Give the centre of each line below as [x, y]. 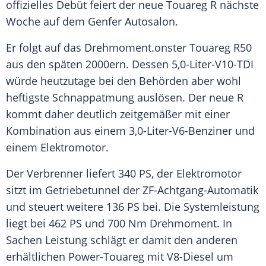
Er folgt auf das [45, 48]
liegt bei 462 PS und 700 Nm [78, 224]
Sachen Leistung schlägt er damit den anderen [122, 240]
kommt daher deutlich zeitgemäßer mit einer [118, 114]
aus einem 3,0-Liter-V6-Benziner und [163, 131]
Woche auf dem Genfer [65, 22]
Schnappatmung [93, 98]
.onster [170, 48]
